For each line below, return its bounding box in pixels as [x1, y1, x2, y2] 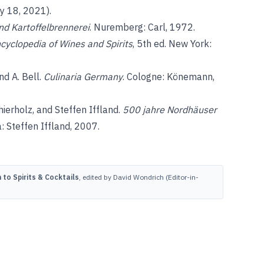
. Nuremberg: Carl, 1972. [90, 21, 195, 33]
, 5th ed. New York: [133, 38, 212, 49]
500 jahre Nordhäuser [123, 104, 217, 115]
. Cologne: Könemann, [123, 71, 214, 82]
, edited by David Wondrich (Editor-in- [79, 173, 199, 181]
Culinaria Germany [44, 71, 123, 82]
